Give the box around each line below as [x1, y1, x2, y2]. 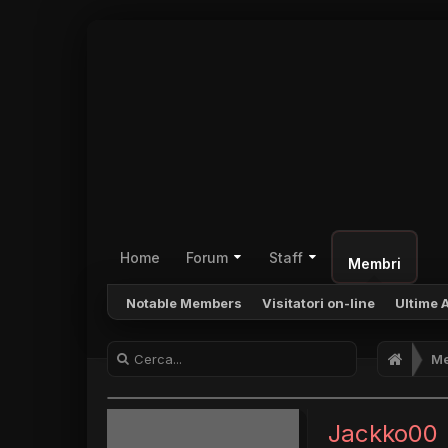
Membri [347, 255, 401, 272]
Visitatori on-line [262, 295, 375, 311]
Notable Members [126, 295, 242, 311]
